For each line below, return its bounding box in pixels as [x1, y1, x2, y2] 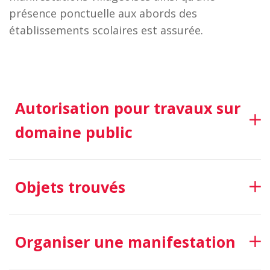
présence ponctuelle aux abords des [9, 6, 197, 20]
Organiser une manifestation [15, 231, 236, 252]
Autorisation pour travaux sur [15, 98, 240, 118]
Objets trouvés [15, 177, 125, 197]
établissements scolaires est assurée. [9, 23, 203, 37]
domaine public [15, 122, 133, 142]
